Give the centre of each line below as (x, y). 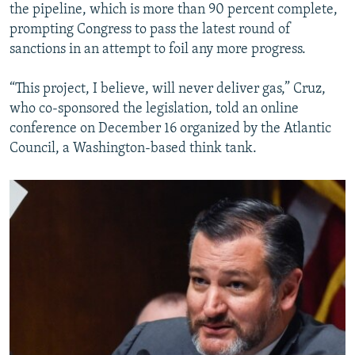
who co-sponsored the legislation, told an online (154, 109)
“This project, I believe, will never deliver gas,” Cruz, (168, 90)
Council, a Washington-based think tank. (133, 149)
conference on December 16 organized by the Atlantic (170, 129)
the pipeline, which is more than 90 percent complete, (174, 10)
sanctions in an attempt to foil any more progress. (158, 50)
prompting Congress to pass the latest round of (150, 30)
